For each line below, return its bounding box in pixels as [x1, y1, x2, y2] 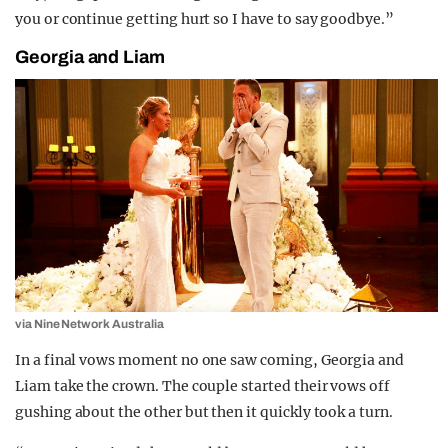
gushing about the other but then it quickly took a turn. [15, 403, 393, 422]
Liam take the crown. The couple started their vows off [15, 377, 390, 396]
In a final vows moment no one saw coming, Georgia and [15, 351, 405, 370]
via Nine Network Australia [15, 317, 164, 332]
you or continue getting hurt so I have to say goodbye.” [15, 10, 394, 29]
